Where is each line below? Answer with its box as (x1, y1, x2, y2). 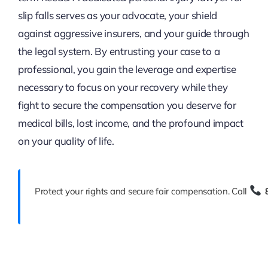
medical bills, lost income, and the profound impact (17, 116, 243, 129)
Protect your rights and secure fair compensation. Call (34, 185, 249, 197)
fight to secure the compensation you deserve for (17, 98, 236, 111)
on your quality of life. (17, 134, 114, 147)
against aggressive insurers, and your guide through (17, 26, 249, 39)
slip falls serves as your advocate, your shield (17, 8, 217, 22)
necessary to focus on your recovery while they (17, 80, 228, 93)
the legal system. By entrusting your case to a (17, 44, 220, 57)
